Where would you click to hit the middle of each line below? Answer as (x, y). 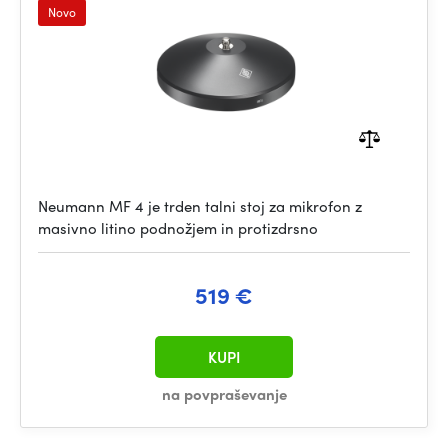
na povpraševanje (224, 394)
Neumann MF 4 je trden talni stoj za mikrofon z (200, 206)
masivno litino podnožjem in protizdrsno (178, 228)
